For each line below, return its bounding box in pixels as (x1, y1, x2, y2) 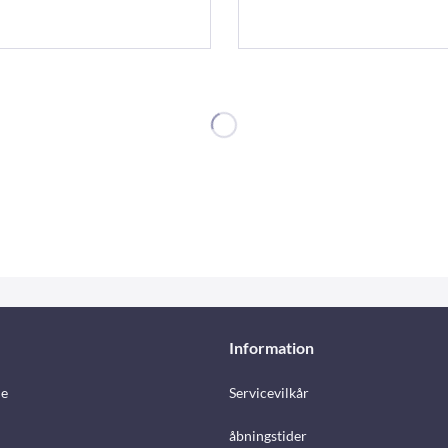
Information (229, 338, 314, 358)
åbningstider (229, 427, 307, 445)
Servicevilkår (229, 384, 309, 402)
